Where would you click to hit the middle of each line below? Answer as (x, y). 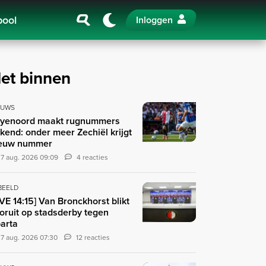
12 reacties (93, 237)
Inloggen (154, 20)
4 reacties (92, 157)
